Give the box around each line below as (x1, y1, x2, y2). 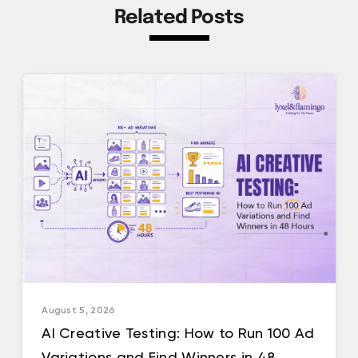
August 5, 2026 (42, 304, 116, 316)
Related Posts (113, 8, 245, 29)
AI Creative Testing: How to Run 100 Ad (42, 324, 315, 341)
